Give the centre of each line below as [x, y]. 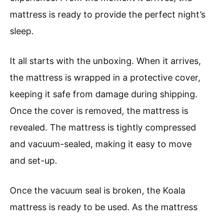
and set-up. [33, 160]
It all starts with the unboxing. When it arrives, [105, 61]
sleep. [22, 31]
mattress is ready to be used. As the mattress [104, 207]
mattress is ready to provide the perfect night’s [108, 14]
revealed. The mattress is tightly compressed [103, 127]
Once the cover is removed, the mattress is [99, 110]
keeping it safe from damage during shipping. [104, 94]
